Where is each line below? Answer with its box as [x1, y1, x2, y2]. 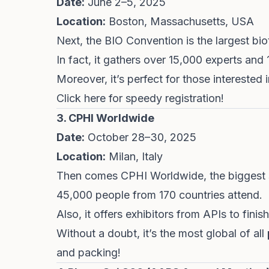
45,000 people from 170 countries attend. [56, 189, 262, 201]
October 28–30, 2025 [85, 131, 196, 144]
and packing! [56, 246, 121, 259]
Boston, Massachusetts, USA [106, 15, 254, 28]
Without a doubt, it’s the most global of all [56, 227, 267, 240]
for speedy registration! [106, 92, 224, 104]
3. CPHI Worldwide [56, 112, 154, 124]
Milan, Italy [106, 150, 163, 163]
